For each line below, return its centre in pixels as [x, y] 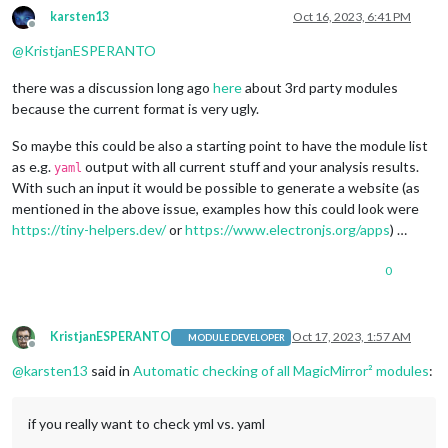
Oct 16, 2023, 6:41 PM [352, 17]
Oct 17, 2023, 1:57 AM [351, 337]
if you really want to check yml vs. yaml [146, 424]
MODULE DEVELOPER [237, 337]
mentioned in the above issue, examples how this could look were [215, 209]
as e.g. [33, 167]
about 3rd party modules [320, 88]
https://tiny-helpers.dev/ [89, 230]
